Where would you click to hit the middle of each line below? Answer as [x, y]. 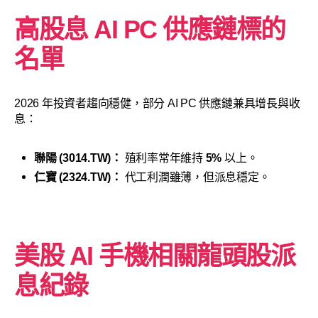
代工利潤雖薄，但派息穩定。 [196, 177]
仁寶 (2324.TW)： [78, 177]
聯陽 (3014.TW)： [78, 158]
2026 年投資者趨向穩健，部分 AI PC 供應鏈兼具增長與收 [157, 104]
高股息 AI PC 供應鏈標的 [150, 30]
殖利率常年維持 [164, 158]
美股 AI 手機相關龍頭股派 [155, 256]
